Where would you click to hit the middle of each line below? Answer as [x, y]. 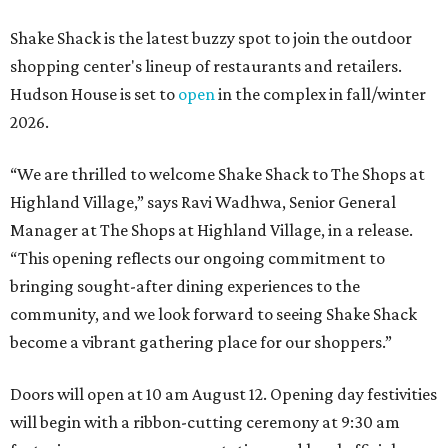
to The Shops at [367, 174]
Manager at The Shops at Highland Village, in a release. [211, 230]
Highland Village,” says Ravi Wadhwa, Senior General [203, 202]
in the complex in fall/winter [320, 94]
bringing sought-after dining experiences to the [185, 286]
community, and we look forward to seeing [168, 314]
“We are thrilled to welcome [114, 174]
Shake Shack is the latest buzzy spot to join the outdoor [211, 38]
